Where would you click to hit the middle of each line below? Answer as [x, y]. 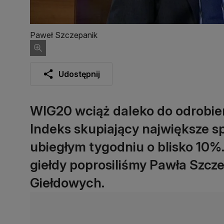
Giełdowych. [67, 182]
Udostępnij [79, 74]
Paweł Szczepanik [64, 35]
